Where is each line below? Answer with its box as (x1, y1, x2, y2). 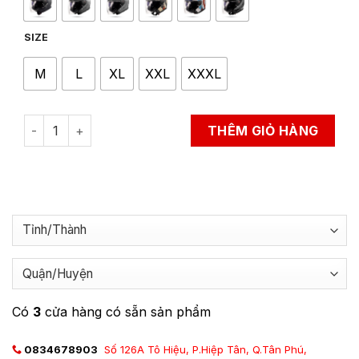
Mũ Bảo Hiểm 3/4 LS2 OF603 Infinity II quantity (23, 116, 292, 130)
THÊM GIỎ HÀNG (207, 123, 319, 139)
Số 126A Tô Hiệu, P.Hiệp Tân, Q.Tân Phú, (104, 342, 307, 356)
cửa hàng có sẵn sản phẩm (41, 303, 211, 320)
